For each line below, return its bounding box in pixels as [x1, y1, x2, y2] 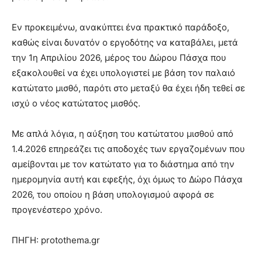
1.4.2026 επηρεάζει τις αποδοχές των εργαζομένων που [12, 143, 245, 155]
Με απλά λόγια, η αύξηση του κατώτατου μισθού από [12, 128, 233, 140]
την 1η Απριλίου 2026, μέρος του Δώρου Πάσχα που [12, 52, 226, 64]
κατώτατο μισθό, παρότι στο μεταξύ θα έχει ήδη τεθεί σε [12, 82, 245, 94]
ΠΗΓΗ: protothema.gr [12, 235, 100, 246]
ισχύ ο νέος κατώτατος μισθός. [12, 98, 140, 109]
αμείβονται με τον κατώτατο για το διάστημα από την [12, 158, 235, 170]
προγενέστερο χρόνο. [12, 204, 102, 216]
